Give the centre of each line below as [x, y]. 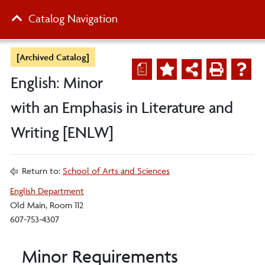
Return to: [41, 171]
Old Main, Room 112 [47, 205]
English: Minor [57, 83]
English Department [47, 191]
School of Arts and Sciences [116, 171]
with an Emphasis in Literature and [122, 107]
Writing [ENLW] [62, 132]
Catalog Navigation [73, 18]
